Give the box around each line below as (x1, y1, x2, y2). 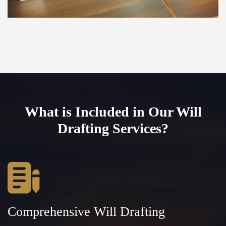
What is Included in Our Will (24, 103, 202, 120)
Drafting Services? (58, 120, 168, 136)
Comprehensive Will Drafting (8, 204, 165, 219)
